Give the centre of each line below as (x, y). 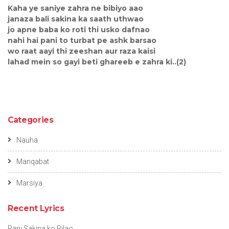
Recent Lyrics (36, 208)
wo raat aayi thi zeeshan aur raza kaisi (82, 51)
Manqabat (33, 161)
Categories (31, 120)
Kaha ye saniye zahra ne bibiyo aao (75, 8)
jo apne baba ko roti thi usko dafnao (79, 29)
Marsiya (29, 183)
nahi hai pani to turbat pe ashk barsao (82, 40)
